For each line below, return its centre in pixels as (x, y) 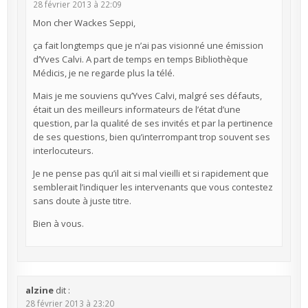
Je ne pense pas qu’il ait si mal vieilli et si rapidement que (151, 173)
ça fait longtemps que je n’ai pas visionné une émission (148, 45)
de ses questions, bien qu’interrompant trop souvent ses (151, 136)
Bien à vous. (58, 223)
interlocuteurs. (63, 150)
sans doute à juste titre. (82, 200)
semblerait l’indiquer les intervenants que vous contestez (153, 187)
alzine (39, 290)
